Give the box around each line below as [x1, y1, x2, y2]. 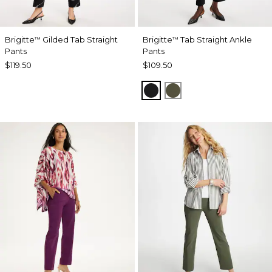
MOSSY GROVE [172, 84, 248, 96]
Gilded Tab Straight [41, 35, 118, 45]
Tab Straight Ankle [178, 35, 252, 45]
